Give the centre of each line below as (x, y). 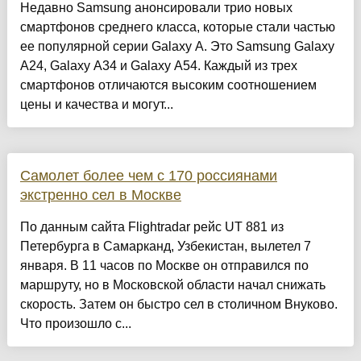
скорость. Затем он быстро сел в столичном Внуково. (178, 305)
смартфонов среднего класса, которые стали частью (177, 27)
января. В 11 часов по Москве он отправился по (164, 266)
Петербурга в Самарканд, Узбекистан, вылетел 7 (165, 247)
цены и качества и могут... (96, 105)
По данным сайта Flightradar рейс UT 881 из (151, 227)
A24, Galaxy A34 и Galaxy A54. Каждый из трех (158, 66)
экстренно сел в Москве (100, 195)
